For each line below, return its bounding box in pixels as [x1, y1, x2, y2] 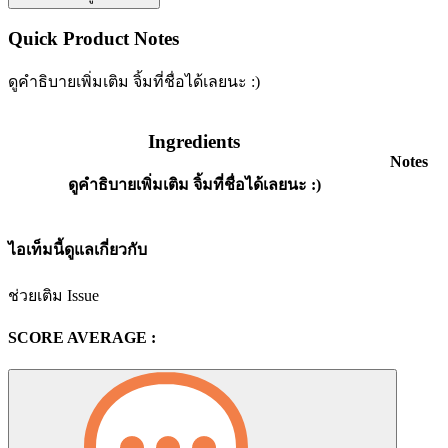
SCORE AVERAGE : [8, 329, 156, 347]
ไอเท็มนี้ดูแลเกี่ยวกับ [8, 240, 147, 258]
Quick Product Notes [8, 27, 179, 49]
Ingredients [148, 131, 240, 153]
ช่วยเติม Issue [8, 287, 99, 305]
